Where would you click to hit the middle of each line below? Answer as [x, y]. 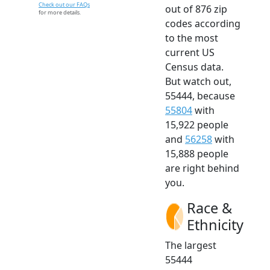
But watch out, [198, 82]
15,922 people [197, 125]
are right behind [202, 168]
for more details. [60, 13]
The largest [191, 246]
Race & [209, 208]
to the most [192, 38]
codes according [203, 24]
